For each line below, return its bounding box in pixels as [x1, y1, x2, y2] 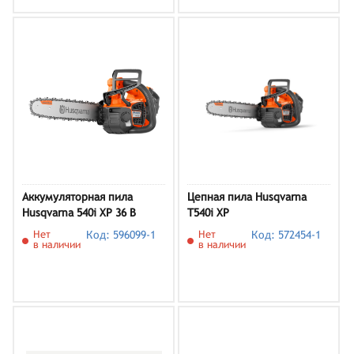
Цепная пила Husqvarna [187, 190, 307, 203]
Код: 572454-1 [251, 228, 322, 241]
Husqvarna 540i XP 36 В [22, 206, 136, 219]
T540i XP [187, 206, 229, 219]
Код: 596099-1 [86, 228, 156, 241]
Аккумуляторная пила [22, 190, 133, 203]
